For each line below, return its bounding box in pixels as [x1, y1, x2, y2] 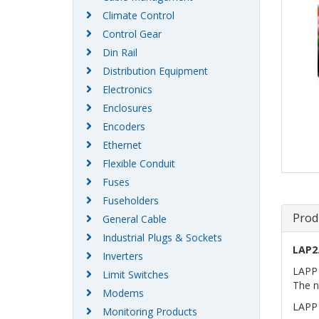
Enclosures [103, 101, 152, 115]
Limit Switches [103, 268, 169, 282]
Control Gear [103, 27, 162, 41]
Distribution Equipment [103, 64, 208, 78]
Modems [103, 286, 144, 300]
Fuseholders [103, 194, 159, 208]
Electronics [103, 83, 152, 97]
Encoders [103, 120, 145, 134]
